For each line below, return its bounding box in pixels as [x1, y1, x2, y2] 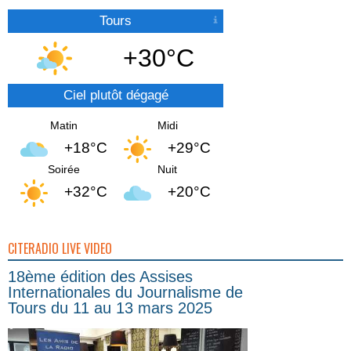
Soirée [47, 162, 80, 175]
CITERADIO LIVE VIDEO [8, 238, 112, 258]
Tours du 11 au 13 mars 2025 [8, 299, 212, 317]
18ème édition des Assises [8, 267, 193, 285]
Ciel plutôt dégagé [63, 87, 168, 103]
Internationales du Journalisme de [8, 283, 243, 301]
